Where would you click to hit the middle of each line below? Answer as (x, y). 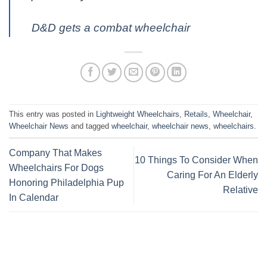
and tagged (90, 126)
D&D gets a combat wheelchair (111, 27)
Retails (196, 114)
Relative (240, 190)
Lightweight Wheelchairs (138, 114)
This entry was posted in (52, 114)
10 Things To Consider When (196, 160)
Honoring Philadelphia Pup (66, 182)
